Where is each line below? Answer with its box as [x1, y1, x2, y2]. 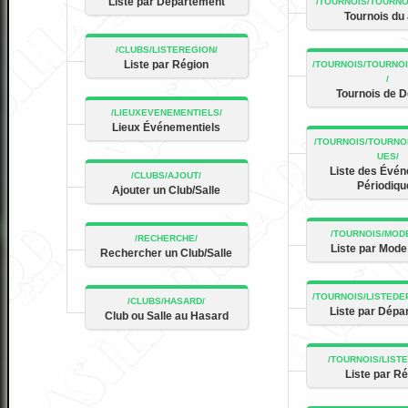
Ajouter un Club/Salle [112, 184, 220, 197]
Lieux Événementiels [112, 121, 220, 134]
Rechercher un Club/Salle [100, 247, 232, 260]
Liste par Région [124, 58, 209, 71]
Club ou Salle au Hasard [104, 310, 229, 322]
